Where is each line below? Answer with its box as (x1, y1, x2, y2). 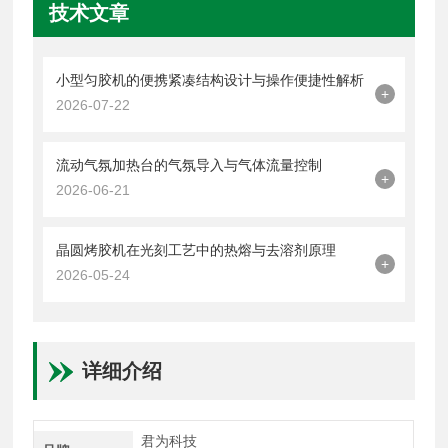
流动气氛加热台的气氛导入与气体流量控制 (56, 156, 323, 173)
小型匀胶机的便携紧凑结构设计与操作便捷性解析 (56, 71, 365, 88)
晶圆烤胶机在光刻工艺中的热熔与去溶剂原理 (56, 241, 337, 258)
